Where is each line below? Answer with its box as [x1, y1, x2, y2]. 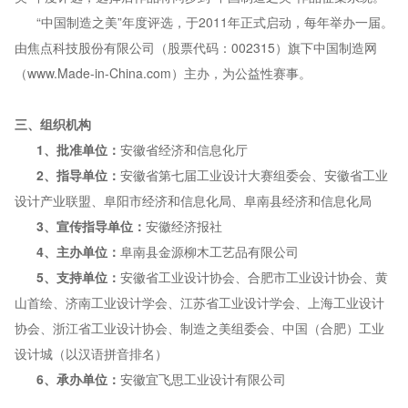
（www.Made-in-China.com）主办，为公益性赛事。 [15, 63, 311, 82]
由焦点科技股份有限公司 [15, 37, 155, 56]
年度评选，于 [122, 12, 199, 31]
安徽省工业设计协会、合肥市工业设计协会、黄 [120, 267, 389, 286]
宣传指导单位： [56, 216, 147, 235]
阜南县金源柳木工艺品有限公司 [120, 241, 300, 260]
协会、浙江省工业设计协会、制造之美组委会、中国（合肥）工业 [15, 318, 384, 337]
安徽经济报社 [146, 216, 223, 235]
